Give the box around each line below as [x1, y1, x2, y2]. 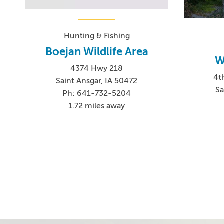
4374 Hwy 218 [70, 64, 123, 73]
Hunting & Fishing [63, 31, 130, 41]
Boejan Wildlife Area [45, 45, 148, 58]
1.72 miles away [68, 101, 125, 111]
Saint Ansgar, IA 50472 [56, 76, 138, 86]
